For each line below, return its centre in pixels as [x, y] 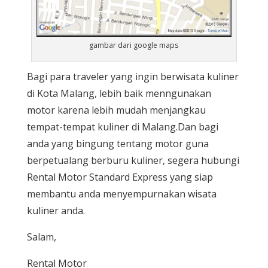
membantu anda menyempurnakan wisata [121, 194]
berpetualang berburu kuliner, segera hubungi [133, 160]
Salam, [41, 237]
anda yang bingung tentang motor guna [118, 143]
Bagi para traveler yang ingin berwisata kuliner [133, 76]
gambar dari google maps [134, 45]
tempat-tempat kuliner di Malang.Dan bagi [122, 127]
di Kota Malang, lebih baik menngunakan [119, 93]
